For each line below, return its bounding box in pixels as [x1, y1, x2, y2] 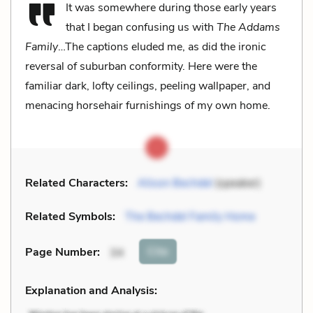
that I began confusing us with [66, 19, 217, 35]
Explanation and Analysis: [25, 282, 157, 298]
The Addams [217, 19, 280, 35]
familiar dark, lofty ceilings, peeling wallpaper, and [25, 78, 270, 94]
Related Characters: [25, 175, 128, 191]
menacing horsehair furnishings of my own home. [25, 97, 270, 113]
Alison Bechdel [138, 175, 212, 191]
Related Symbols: [25, 208, 115, 224]
